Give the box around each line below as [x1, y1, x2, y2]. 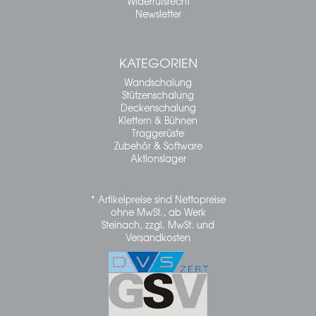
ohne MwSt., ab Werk [110, 205, 206, 219]
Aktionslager [130, 151, 186, 165]
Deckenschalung [120, 100, 196, 114]
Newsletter [135, 6, 181, 20]
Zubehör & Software [114, 138, 202, 152]
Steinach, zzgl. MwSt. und [102, 217, 214, 231]
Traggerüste [132, 126, 184, 140]
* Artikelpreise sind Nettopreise [90, 192, 226, 206]
